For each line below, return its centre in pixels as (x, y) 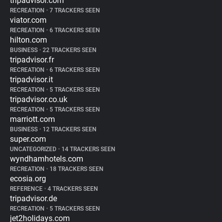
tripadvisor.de (33, 198)
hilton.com (28, 40)
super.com (28, 139)
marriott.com (32, 119)
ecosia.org (28, 179)
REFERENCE (27, 189)
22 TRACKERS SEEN (69, 50)
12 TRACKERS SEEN (69, 129)
